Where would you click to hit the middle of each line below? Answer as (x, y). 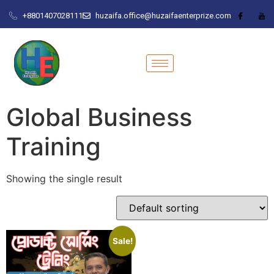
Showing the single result (64, 179)
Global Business (99, 117)
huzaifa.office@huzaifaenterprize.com (163, 15)
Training (54, 146)
